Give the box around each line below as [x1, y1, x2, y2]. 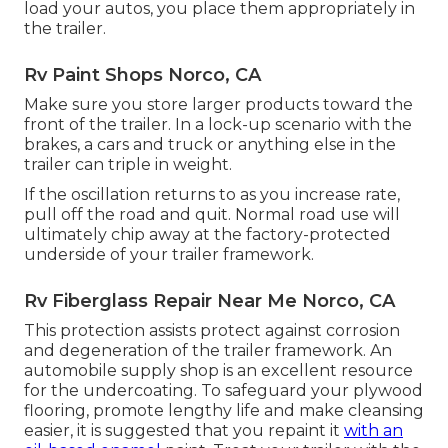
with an [344, 421, 403, 441]
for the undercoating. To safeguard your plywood [24, 381, 423, 401]
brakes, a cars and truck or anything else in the [24, 135, 396, 155]
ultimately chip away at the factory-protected [24, 225, 391, 245]
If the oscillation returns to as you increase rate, [24, 185, 400, 205]
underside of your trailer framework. [24, 245, 314, 265]
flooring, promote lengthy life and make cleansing [24, 401, 424, 421]
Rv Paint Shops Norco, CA [24, 64, 261, 87]
